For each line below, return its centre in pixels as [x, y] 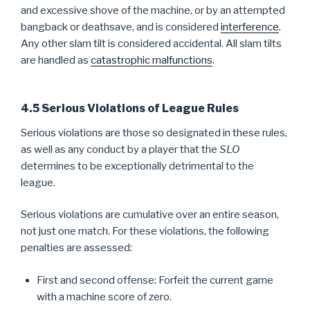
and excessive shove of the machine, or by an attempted [153, 10]
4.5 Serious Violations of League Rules [130, 108]
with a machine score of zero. [104, 297]
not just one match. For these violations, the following [145, 231]
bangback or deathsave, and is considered [121, 27]
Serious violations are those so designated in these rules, [154, 133]
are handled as [56, 60]
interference [250, 27]
